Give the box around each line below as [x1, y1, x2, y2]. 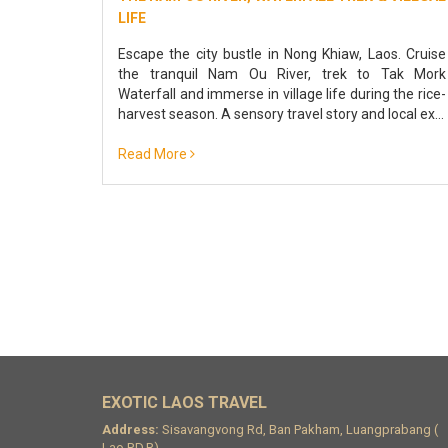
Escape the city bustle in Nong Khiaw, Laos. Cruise [118, 45, 446, 62]
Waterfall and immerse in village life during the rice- [118, 85, 446, 102]
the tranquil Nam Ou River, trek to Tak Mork [118, 65, 446, 82]
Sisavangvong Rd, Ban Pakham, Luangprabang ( [159, 421, 438, 437]
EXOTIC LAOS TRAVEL [102, 392, 267, 412]
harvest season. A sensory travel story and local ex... [118, 105, 444, 122]
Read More [118, 145, 190, 162]
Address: [102, 421, 159, 437]
